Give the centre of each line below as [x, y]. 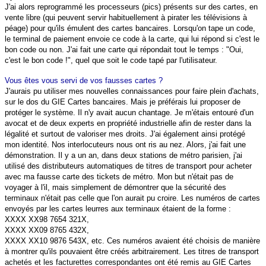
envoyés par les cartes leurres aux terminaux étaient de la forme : [118, 209]
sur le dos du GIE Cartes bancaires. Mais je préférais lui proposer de [123, 102]
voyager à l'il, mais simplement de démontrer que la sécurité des [115, 188]
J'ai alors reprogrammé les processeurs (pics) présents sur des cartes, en [131, 7]
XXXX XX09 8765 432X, [47, 230]
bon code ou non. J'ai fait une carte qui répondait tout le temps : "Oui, [124, 50]
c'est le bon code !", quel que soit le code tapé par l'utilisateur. [111, 61]
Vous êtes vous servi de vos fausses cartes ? [84, 81]
